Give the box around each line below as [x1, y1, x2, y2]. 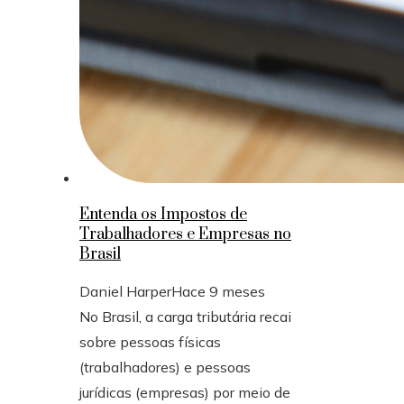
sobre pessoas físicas [79, 332, 221, 351]
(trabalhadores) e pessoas [79, 357, 251, 376]
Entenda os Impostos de [79, 204, 247, 225]
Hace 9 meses [171, 281, 265, 300]
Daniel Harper [79, 281, 171, 300]
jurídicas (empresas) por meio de [79, 382, 290, 401]
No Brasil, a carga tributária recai [79, 307, 291, 326]
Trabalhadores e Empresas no [79, 224, 291, 244]
